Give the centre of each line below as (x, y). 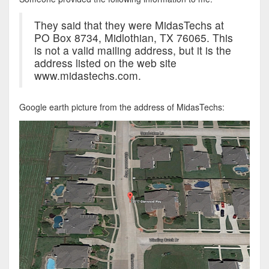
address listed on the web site (105, 63)
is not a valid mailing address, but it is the (132, 50)
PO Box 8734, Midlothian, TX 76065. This (133, 38)
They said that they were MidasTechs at (129, 25)
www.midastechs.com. (89, 76)
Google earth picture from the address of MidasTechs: (122, 107)
